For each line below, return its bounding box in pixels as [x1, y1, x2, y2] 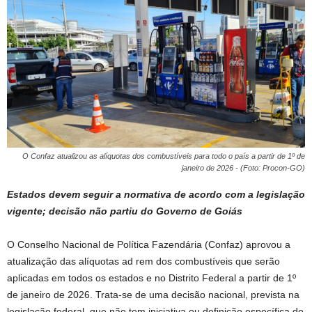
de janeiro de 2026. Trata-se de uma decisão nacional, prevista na [7, 289, 299, 300]
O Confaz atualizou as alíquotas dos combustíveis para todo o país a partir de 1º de [22, 152, 305, 160]
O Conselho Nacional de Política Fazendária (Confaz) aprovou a [7, 239, 290, 250]
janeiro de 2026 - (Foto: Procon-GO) [182, 164, 305, 172]
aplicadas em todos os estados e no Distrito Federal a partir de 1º [7, 272, 296, 283]
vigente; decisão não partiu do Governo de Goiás [7, 205, 242, 217]
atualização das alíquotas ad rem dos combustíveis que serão [7, 256, 280, 267]
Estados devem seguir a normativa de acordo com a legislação [7, 189, 305, 200]
